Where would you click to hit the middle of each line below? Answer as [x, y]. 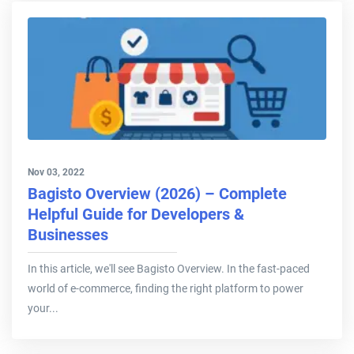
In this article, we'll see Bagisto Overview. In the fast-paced [169, 269]
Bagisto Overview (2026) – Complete [157, 194]
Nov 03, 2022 [56, 173]
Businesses [68, 235]
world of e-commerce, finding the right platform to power [166, 289]
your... [43, 309]
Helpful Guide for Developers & [136, 215]
